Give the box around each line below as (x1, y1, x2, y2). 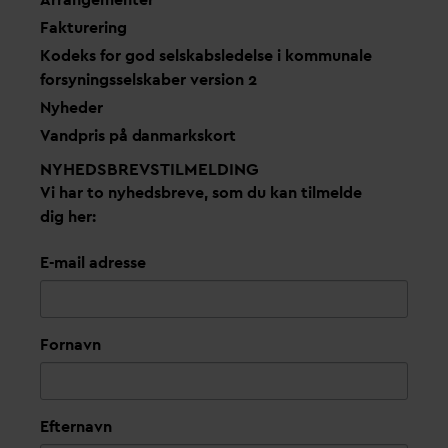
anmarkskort (141, 125, 237, 147)
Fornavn (40, 334, 101, 356)
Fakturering (40, 17, 127, 39)
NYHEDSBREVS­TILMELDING (40, 158, 259, 181)
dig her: (40, 206, 96, 228)
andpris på (49, 125, 132, 147)
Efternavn (40, 416, 112, 438)
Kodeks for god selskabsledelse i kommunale (40, 45, 372, 67)
